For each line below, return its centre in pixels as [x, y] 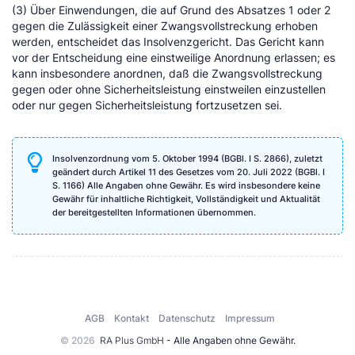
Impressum [250, 319]
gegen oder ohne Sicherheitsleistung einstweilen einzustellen [169, 89]
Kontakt [132, 319]
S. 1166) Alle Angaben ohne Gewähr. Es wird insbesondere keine [186, 185]
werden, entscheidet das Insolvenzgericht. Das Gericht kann [168, 42]
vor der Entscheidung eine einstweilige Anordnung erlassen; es [174, 57]
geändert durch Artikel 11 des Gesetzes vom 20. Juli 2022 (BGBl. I [189, 172]
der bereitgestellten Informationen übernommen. [154, 212]
